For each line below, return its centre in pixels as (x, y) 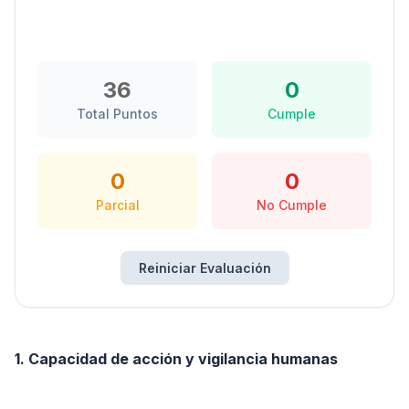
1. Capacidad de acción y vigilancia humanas (176, 359)
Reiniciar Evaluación (204, 268)
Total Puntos (117, 114)
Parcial (117, 205)
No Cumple (292, 205)
